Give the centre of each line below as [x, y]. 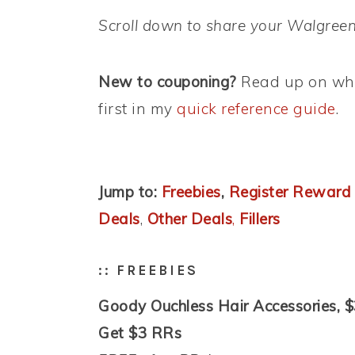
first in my [137, 109]
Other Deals [189, 219]
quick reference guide [256, 109]
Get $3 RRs [140, 333]
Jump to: [128, 192]
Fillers [260, 219]
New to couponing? [168, 82]
